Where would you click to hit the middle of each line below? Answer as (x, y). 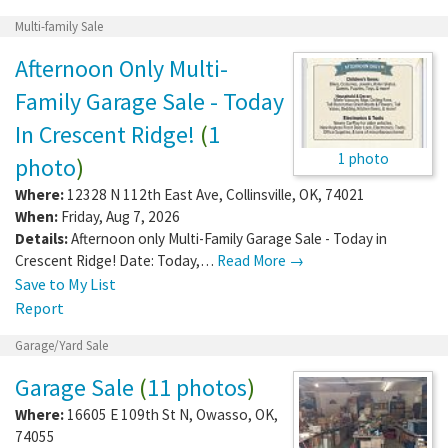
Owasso (222, 414)
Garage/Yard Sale (61, 345)
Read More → (260, 260)
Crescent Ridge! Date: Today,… (116, 260)
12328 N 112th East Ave (143, 194)
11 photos (197, 387)
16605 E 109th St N (128, 414)
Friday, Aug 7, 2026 (119, 216)
